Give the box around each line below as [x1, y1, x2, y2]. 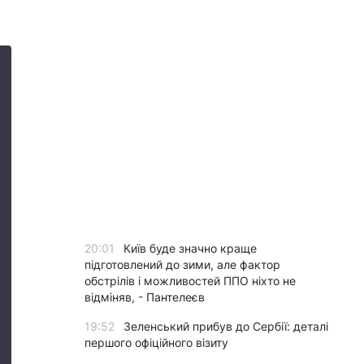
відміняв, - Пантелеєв [84, 290, 205, 304]
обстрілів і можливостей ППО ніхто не [84, 274, 296, 288]
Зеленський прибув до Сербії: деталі [123, 319, 328, 333]
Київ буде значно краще [123, 241, 257, 255]
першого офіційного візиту [84, 336, 228, 349]
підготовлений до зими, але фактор [84, 258, 280, 271]
